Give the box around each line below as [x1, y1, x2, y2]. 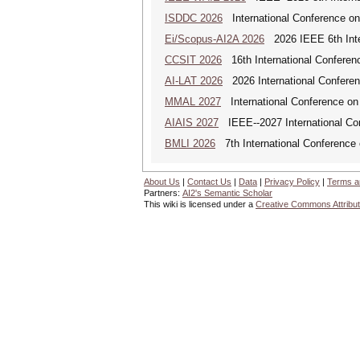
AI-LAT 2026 [165, 75, 223, 87]
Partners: [144, 188, 182, 198]
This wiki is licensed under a [144, 199, 256, 209]
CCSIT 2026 [165, 54, 222, 66]
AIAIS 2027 [165, 117, 219, 129]
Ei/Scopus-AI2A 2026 [165, 33, 264, 45]
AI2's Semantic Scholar [182, 188, 272, 198]
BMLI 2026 [165, 137, 215, 149]
